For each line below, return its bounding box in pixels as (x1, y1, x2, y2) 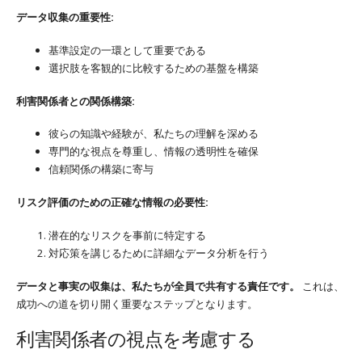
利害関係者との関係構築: (16, 93, 135, 108)
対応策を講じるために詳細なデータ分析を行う (48, 245, 269, 260)
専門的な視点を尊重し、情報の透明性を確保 (48, 144, 259, 159)
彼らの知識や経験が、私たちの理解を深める (48, 126, 259, 141)
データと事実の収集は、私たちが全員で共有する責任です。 (16, 278, 300, 293)
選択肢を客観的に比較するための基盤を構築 (48, 60, 259, 75)
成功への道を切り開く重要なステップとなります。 (16, 296, 258, 311)
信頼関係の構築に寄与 (48, 162, 154, 177)
